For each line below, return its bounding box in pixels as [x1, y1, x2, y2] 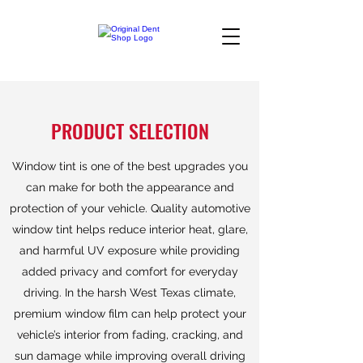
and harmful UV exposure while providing [19, 244, 240, 257]
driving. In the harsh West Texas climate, [23, 286, 236, 299]
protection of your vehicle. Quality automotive [9, 202, 250, 215]
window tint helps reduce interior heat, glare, [11, 223, 248, 236]
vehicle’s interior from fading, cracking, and [16, 328, 243, 341]
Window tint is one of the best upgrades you [11, 160, 248, 173]
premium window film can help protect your [13, 307, 246, 320]
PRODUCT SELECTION [50, 116, 209, 145]
